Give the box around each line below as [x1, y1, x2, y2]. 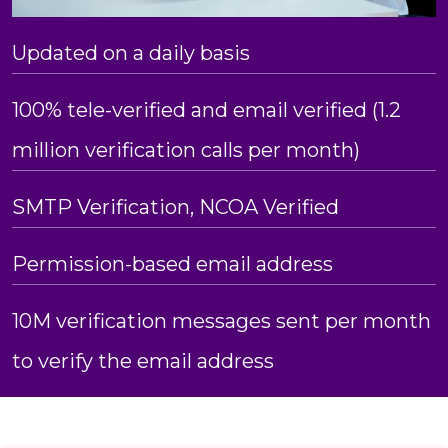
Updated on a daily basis [12, 41, 250, 66]
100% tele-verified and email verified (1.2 [12, 98, 401, 123]
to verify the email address [12, 349, 274, 374]
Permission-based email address [12, 252, 333, 277]
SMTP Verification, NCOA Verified [12, 195, 339, 220]
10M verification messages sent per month [12, 309, 431, 334]
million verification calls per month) [12, 138, 360, 163]
